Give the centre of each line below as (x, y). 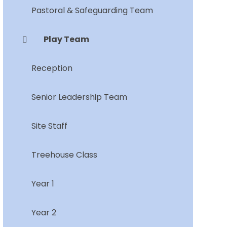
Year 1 (43, 184)
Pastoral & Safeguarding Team (92, 11)
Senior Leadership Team (79, 97)
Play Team (66, 40)
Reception (52, 68)
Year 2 (44, 213)
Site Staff (49, 126)
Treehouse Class (64, 155)
